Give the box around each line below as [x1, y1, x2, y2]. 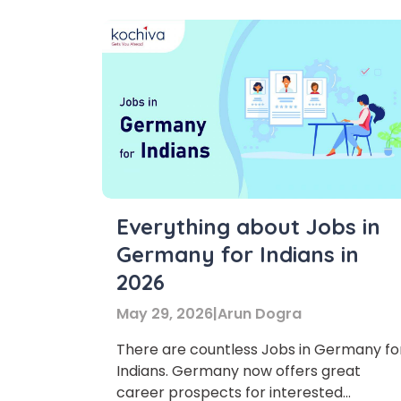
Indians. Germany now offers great [116, 361, 361, 381]
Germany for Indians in [116, 241, 359, 268]
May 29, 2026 [116, 303, 213, 324]
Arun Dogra [218, 303, 302, 324]
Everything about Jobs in [116, 213, 380, 240]
